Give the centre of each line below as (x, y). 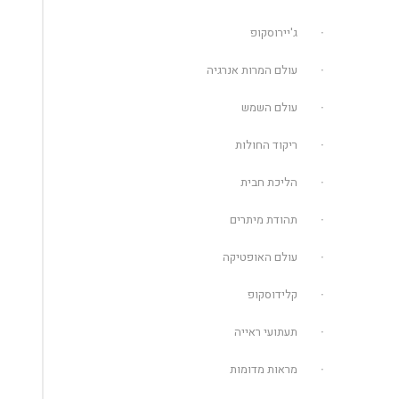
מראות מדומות (264, 369)
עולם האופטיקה (261, 257)
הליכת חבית (269, 182)
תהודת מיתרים (264, 220)
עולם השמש (270, 107)
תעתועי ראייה (266, 332)
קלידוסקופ (273, 294)
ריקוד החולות (267, 145)
